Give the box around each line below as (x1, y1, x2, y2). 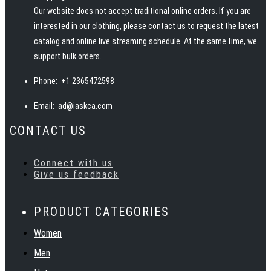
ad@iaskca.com (58, 100, 113, 111)
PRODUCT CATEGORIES (34, 204, 169, 219)
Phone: (34, 76, 57, 86)
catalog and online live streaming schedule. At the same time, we (34, 36, 257, 46)
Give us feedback (34, 168, 119, 180)
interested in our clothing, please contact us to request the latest (34, 21, 259, 31)
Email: (34, 100, 54, 111)
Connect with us (34, 157, 113, 169)
